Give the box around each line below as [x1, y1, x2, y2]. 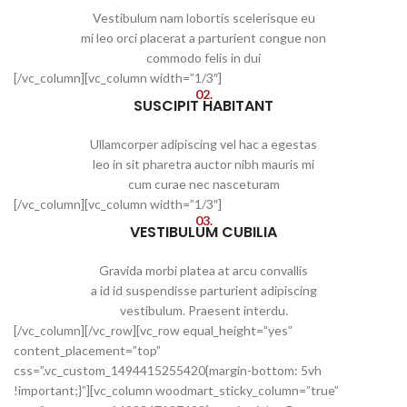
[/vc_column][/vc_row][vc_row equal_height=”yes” [14, 323, 293, 338]
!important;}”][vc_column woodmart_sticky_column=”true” [14, 382, 339, 398]
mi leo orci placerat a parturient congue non [81, 30, 326, 45]
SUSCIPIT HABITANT [134, 95, 273, 116]
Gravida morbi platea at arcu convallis [99, 263, 308, 278]
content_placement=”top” [14, 342, 161, 358]
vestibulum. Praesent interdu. [119, 303, 288, 318]
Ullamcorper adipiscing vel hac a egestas [90, 136, 317, 152]
